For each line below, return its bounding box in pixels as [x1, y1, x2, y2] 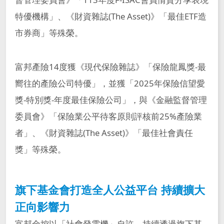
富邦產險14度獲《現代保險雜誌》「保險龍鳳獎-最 [14, 61, 206, 73]
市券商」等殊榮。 [14, 26, 83, 38]
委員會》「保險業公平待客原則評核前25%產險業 [14, 110, 202, 122]
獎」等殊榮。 [14, 143, 66, 155]
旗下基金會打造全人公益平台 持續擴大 [14, 182, 205, 197]
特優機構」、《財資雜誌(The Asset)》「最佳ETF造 [14, 10, 206, 22]
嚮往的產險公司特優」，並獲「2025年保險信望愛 [14, 77, 205, 89]
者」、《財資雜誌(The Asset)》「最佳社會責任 [14, 127, 193, 139]
